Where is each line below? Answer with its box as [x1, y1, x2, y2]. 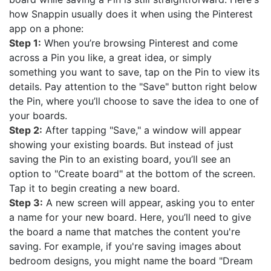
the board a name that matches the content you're [9, 225, 240, 238]
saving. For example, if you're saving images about [9, 240, 241, 252]
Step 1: [9, 36, 41, 49]
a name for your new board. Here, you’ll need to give [9, 211, 251, 223]
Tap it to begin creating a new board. [9, 181, 180, 194]
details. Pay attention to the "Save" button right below [9, 80, 257, 93]
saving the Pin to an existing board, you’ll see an [9, 152, 230, 165]
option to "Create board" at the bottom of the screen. [9, 167, 255, 180]
